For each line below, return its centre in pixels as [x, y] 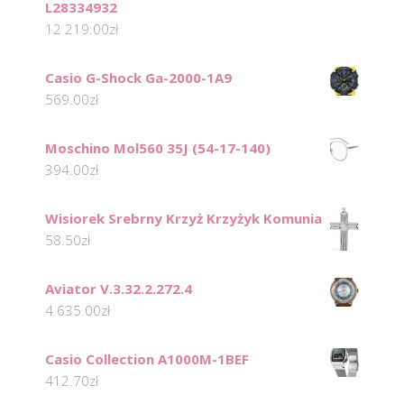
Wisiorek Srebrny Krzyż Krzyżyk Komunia [184, 219]
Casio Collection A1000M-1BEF [147, 359]
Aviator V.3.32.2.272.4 [119, 289]
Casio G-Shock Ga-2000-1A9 [138, 78]
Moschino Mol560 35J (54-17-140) [158, 148]
